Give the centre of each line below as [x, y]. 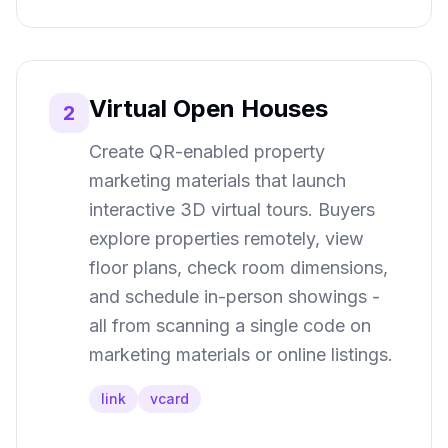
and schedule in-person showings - [234, 296]
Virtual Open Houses [208, 108]
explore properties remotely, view [226, 238]
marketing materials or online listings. [241, 354]
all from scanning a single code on [230, 325]
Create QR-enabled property [207, 151]
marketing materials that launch [217, 180]
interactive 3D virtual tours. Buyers [232, 209]
